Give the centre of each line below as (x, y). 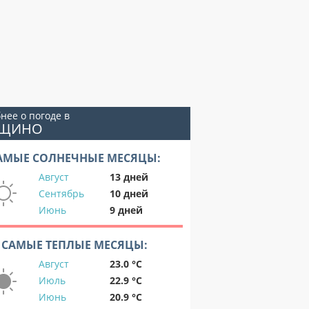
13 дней (129, 177)
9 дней (126, 210)
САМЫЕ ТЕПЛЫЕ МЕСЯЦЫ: (74, 245)
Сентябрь (61, 193)
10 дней (129, 193)
